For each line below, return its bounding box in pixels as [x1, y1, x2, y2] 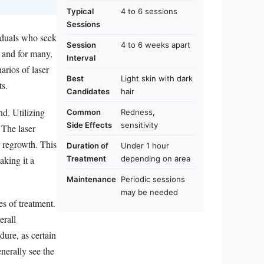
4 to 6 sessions [121, 6, 177, 16]
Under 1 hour [121, 140, 169, 150]
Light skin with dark [121, 73, 193, 83]
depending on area [121, 153, 190, 163]
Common [67, 107, 101, 117]
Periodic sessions [121, 174, 185, 184]
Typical [67, 6, 94, 16]
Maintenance [67, 174, 116, 184]
